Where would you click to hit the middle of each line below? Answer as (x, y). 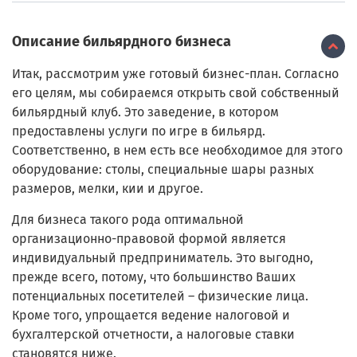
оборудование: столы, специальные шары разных (163, 170)
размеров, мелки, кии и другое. (108, 189)
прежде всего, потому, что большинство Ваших (154, 277)
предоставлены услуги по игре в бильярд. (139, 131)
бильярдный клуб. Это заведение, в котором (145, 112)
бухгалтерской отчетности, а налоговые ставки (153, 335)
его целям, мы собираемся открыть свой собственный (176, 93)
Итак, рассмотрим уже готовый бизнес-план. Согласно (175, 74)
